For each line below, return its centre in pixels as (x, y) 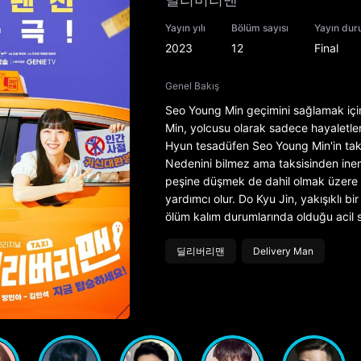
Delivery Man (283, 251)
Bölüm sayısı (259, 28)
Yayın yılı (185, 28)
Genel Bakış (192, 86)
